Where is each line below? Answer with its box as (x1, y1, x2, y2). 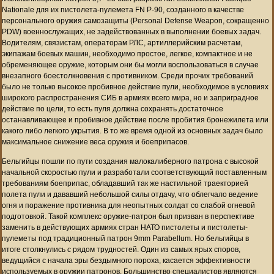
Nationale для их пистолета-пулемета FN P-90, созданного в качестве (2, 5, 244, 14)
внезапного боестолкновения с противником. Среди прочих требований (2, 71, 253, 80)
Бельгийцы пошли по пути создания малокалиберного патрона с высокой (2, 157, 259, 166)
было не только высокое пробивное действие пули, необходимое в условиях (2, 82, 268, 91)
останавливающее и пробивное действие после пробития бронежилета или (2, 115, 268, 124)
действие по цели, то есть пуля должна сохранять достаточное (2, 104, 223, 113)
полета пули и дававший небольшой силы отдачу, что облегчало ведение (2, 190, 258, 199)
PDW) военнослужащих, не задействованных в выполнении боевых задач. (2, 27, 261, 36)
